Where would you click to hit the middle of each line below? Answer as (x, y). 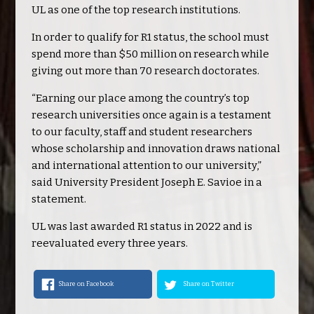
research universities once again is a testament (151, 115)
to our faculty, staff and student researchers (142, 132)
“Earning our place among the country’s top (140, 98)
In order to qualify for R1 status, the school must (150, 37)
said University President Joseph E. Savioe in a (146, 183)
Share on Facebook (86, 284)
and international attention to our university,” (146, 166)
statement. (59, 199)
